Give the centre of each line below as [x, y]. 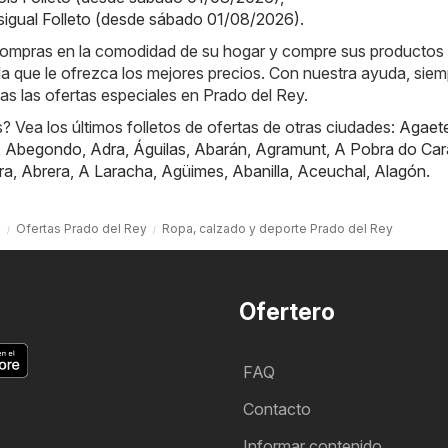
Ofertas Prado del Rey [81, 229]
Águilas [159, 149]
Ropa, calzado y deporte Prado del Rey [277, 229]
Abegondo [43, 149]
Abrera [45, 171]
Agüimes [192, 171]
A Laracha [115, 171]
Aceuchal [331, 171]
